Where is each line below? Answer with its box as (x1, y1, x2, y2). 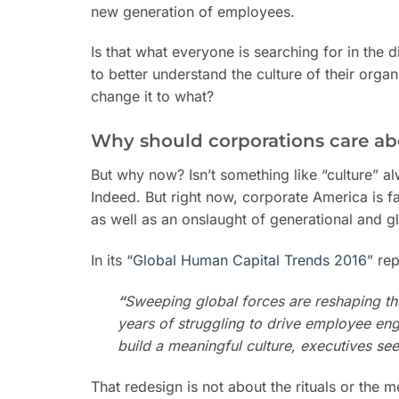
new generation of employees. (91, 2, 295, 20)
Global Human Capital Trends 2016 (133, 250, 367, 269)
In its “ (91, 250, 133, 269)
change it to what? (91, 87, 214, 106)
